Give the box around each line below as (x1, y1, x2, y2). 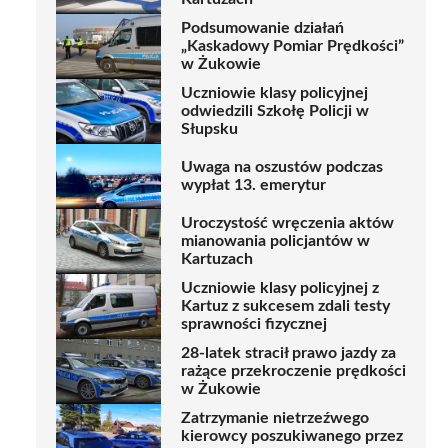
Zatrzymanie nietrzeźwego (181, 410, 369, 427)
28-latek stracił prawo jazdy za (181, 345, 396, 362)
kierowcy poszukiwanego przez (181, 428, 403, 445)
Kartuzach (181, 251, 253, 268)
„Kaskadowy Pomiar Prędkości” (181, 38, 404, 55)
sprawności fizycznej (181, 316, 327, 333)
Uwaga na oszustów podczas (181, 159, 383, 176)
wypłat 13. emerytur (181, 177, 326, 194)
